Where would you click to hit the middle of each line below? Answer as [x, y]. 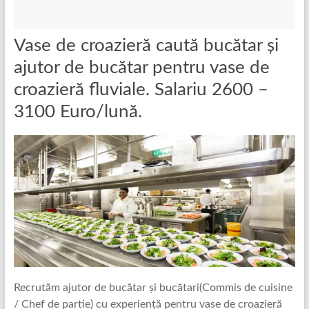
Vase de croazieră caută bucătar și [146, 46]
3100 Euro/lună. [78, 112]
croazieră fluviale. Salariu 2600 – [141, 90]
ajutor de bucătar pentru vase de [141, 68]
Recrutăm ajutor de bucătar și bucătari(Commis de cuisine [153, 287]
